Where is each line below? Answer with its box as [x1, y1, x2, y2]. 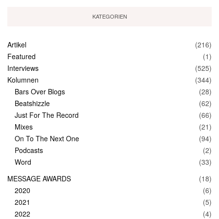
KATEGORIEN [92, 12, 127, 21]
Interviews [7, 63, 39, 73]
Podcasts [15, 145, 43, 155]
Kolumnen [7, 74, 39, 85]
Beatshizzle [15, 98, 50, 108]
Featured [7, 51, 36, 61]
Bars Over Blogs [15, 86, 65, 96]
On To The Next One [15, 133, 79, 143]
